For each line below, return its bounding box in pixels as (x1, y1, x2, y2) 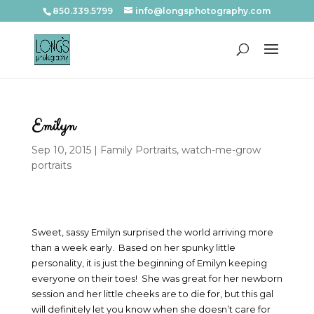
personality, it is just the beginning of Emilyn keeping (31, 257, 267, 268)
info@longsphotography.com (135, 6, 271, 16)
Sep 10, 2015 (31, 144, 91, 156)
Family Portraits (100, 144, 177, 156)
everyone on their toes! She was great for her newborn (31, 273, 282, 284)
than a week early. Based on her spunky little (31, 242, 235, 253)
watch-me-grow (181, 144, 261, 156)
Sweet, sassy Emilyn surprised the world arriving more (31, 226, 273, 238)
